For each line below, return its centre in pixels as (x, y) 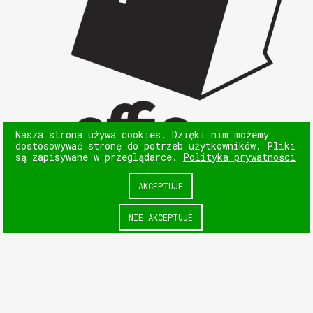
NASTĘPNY (128, 252)
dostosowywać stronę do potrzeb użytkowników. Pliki (155, 145)
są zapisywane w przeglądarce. (99, 156)
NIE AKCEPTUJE (161, 217)
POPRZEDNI (180, 277)
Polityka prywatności (239, 156)
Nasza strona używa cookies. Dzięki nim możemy (142, 134)
